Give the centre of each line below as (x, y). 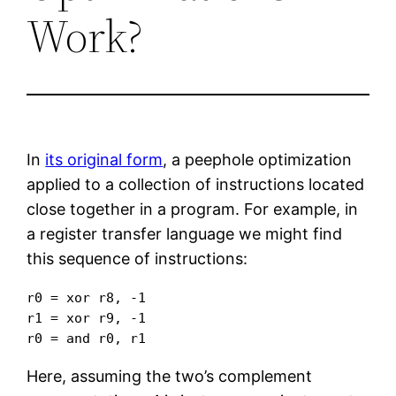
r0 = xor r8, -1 (87, 297)
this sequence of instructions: (137, 258)
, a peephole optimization (258, 159)
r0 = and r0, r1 (87, 338)
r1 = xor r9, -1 (87, 317)
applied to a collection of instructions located (196, 184)
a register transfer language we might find (185, 233)
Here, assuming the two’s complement (170, 376)
